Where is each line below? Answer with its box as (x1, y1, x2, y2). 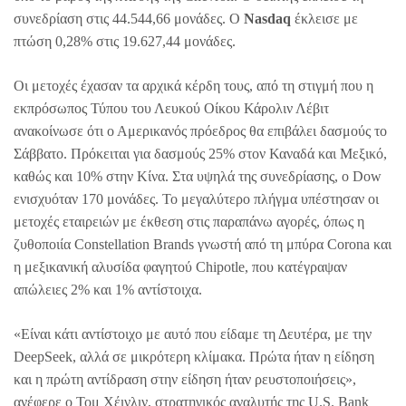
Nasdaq (244, 10, 291, 26)
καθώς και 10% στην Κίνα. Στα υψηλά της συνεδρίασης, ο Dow (14, 168, 382, 184)
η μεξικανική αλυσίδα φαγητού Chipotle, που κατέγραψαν (14, 258, 347, 275)
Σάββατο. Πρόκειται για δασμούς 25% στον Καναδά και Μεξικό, (14, 145, 387, 161)
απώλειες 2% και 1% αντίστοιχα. (14, 281, 202, 297)
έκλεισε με (291, 10, 358, 26)
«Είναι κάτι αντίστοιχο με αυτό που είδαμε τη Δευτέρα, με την (14, 325, 372, 342)
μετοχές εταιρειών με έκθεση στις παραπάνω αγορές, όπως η (14, 213, 364, 229)
